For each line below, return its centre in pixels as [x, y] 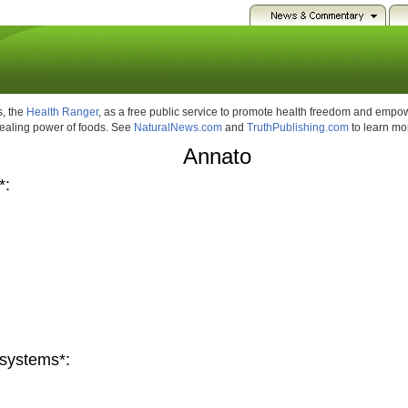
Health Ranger [62, 112]
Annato [217, 157]
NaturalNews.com [178, 127]
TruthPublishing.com [298, 127]
